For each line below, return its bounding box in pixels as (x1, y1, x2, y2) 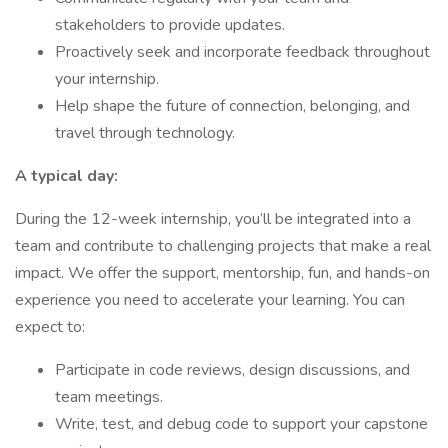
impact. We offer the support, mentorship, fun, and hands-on (15, 262, 430, 284)
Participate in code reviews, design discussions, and (55, 359, 410, 381)
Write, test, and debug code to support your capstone (55, 413, 428, 435)
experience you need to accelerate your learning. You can (15, 289, 405, 311)
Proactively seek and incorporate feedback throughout (55, 41, 430, 63)
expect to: (15, 316, 85, 338)
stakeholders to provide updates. (55, 14, 285, 36)
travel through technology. (55, 122, 235, 144)
